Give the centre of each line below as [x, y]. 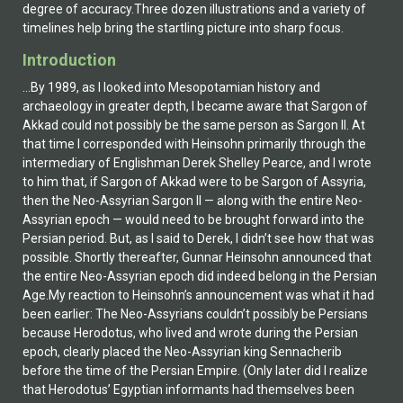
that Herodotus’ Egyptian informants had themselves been [188, 390]
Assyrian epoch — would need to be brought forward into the [193, 220]
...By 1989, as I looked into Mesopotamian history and [171, 88]
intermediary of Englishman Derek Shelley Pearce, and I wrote [197, 163]
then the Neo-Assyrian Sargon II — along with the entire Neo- [193, 201]
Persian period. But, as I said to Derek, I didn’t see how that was [198, 239]
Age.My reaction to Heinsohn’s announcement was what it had [198, 296]
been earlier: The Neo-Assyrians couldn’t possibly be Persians [195, 314]
